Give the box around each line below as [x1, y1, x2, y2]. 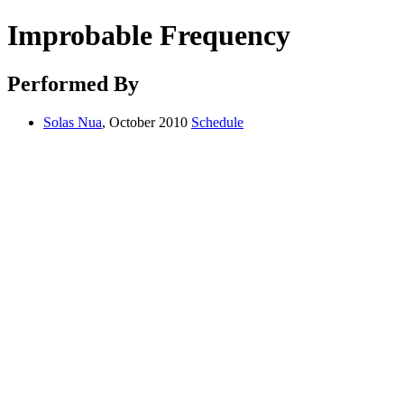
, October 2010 [102, 114, 191, 130]
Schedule [191, 114, 243, 130]
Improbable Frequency [7, 19, 290, 52]
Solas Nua [43, 114, 102, 130]
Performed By [7, 71, 139, 96]
